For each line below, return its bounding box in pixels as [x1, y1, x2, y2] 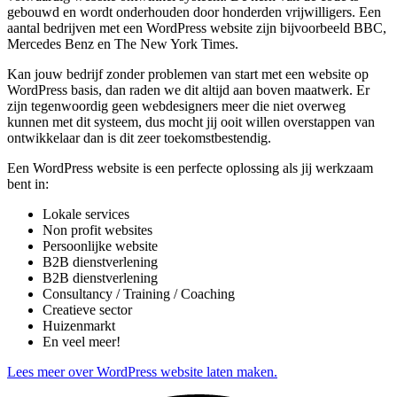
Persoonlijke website [43, 238, 158, 254]
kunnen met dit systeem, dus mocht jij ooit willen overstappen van [7, 114, 375, 130]
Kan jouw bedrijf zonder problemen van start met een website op [7, 66, 369, 82]
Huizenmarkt [43, 318, 115, 334]
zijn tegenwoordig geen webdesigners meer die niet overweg [7, 98, 346, 114]
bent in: [7, 176, 49, 192]
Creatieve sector [43, 302, 132, 318]
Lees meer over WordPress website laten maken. [7, 364, 277, 380]
